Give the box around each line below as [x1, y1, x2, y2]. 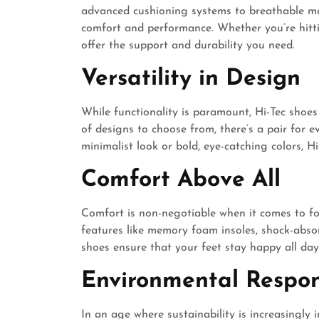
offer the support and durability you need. [81, 40, 295, 51]
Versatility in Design [81, 68, 300, 90]
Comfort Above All [81, 169, 281, 192]
